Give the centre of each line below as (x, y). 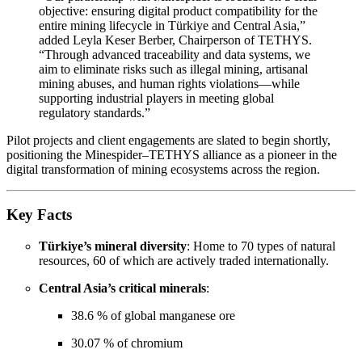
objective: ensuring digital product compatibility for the (178, 11)
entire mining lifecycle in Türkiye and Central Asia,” (172, 25)
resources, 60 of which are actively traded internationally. (184, 261)
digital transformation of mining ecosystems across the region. (163, 169)
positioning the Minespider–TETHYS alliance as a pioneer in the (172, 154)
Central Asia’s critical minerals (122, 288)
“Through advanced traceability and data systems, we (175, 54)
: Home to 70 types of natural (261, 246)
